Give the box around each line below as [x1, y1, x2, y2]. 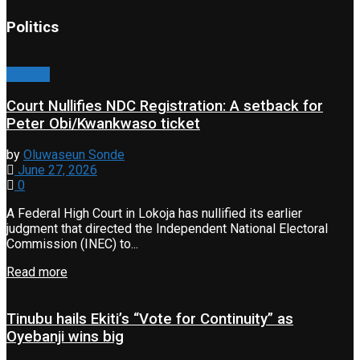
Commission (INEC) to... [6, 236, 138, 252]
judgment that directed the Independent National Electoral [6, 221, 328, 237]
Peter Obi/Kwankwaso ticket [6, 114, 200, 133]
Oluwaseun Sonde [23, 147, 125, 163]
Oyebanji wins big [6, 328, 124, 346]
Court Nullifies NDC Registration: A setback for [6, 96, 323, 115]
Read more [6, 264, 67, 280]
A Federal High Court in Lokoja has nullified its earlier [6, 206, 302, 222]
